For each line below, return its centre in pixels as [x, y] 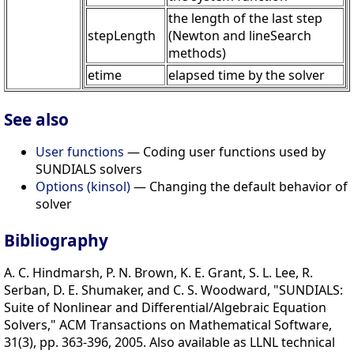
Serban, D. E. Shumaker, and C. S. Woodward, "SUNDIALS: [173, 290]
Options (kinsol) [83, 187]
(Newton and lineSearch [240, 36]
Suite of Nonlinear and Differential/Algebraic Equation [165, 308]
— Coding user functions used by [225, 152]
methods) [197, 53]
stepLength [122, 36]
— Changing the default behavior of [239, 187]
